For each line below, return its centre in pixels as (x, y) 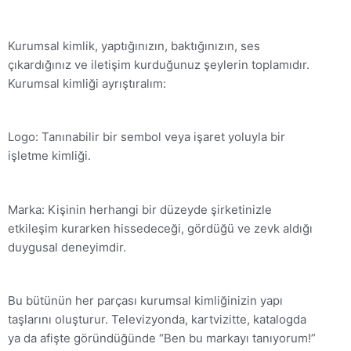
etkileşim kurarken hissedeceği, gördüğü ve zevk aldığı (160, 228)
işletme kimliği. (49, 156)
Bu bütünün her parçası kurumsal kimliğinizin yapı (145, 301)
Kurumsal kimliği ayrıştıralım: (87, 83)
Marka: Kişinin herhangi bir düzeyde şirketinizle (140, 209)
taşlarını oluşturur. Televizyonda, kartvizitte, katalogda (157, 320)
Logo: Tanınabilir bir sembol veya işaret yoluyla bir (147, 137)
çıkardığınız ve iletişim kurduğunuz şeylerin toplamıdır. (159, 64)
